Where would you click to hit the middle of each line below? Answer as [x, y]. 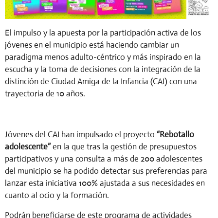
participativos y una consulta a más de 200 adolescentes [104, 159]
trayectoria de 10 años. [46, 94]
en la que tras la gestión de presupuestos [124, 146]
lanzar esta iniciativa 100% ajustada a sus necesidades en [105, 183]
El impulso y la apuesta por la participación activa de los [103, 33]
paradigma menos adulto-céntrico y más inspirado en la [103, 57]
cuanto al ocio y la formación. [58, 195]
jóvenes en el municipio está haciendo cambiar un [92, 45]
